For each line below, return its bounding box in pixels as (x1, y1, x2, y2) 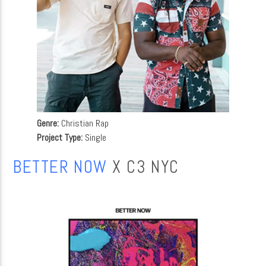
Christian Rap (59, 116, 109, 129)
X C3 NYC (107, 156, 179, 178)
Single (83, 131, 107, 144)
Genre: (37, 116, 59, 129)
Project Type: (37, 131, 83, 144)
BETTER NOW (13, 156, 107, 178)
